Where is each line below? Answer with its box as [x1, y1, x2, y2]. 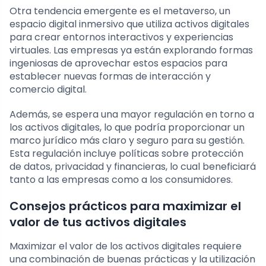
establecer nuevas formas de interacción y [9, 69, 211, 83]
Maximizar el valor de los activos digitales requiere [9, 239, 242, 253]
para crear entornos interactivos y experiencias [9, 30, 233, 44]
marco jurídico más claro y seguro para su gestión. [9, 133, 245, 147]
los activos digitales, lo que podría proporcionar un [9, 120, 245, 134]
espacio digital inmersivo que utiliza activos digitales [9, 17, 249, 31]
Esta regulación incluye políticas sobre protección [9, 146, 243, 160]
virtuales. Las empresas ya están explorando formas [9, 43, 253, 57]
